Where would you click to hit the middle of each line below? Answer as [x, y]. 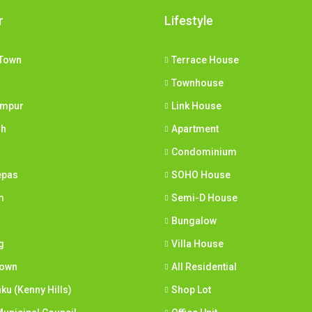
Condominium [204, 152]
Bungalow [194, 221]
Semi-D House [204, 198]
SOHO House [201, 175]
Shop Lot [191, 290]
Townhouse [197, 83]
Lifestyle [189, 21]
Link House [196, 106]
